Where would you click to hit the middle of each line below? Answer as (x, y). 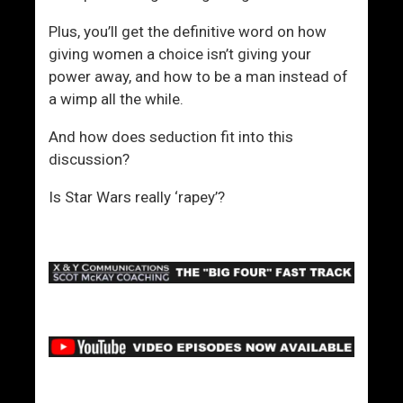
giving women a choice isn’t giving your (180, 54)
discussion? (90, 159)
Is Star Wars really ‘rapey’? (137, 197)
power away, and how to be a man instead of (199, 76)
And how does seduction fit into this (171, 136)
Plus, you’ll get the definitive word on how (188, 31)
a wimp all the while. (116, 99)
